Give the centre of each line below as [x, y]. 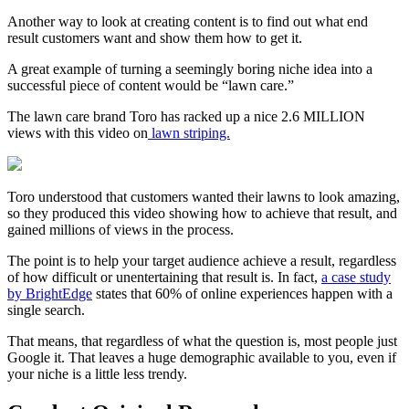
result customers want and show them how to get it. [155, 38]
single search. [48, 310]
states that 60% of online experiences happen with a [242, 294]
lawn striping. [191, 133]
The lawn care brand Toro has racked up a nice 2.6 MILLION [186, 117]
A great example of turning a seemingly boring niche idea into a [190, 69]
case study [361, 278]
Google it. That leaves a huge [94, 358]
